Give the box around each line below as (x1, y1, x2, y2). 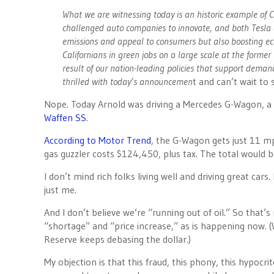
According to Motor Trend (44, 134, 151, 146)
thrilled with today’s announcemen (62, 75, 193, 87)
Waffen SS (44, 111, 86, 124)
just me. (44, 183, 76, 196)
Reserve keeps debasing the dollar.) (44, 233, 191, 245)
